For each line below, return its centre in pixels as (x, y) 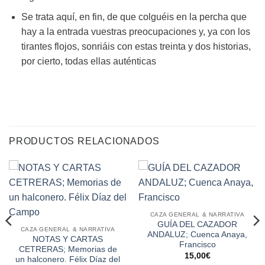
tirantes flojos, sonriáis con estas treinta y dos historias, (136, 47)
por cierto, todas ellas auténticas (88, 62)
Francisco (197, 245)
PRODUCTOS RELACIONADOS (84, 141)
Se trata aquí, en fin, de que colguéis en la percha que (134, 17)
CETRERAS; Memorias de (68, 250)
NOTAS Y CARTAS (68, 240)
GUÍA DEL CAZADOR (197, 225)
